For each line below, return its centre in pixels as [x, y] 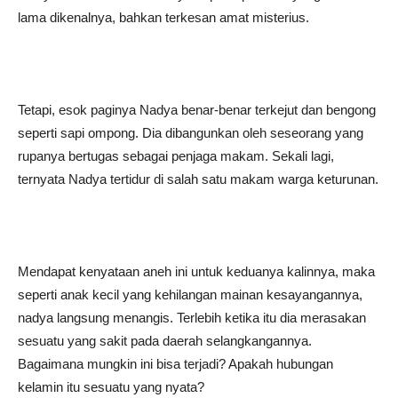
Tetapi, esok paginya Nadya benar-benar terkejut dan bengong [197, 110]
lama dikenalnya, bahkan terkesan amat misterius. [163, 17]
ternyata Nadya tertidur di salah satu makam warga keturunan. [198, 179]
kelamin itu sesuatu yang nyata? [111, 387]
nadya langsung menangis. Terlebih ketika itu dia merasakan [192, 318]
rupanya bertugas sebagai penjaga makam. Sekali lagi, [176, 156]
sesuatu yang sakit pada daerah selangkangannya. [165, 341]
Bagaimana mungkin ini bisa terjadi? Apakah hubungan [175, 364]
